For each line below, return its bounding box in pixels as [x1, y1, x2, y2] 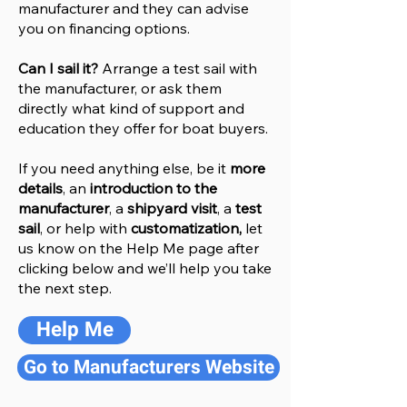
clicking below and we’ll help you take [18, 259, 272, 277]
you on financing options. [18, 19, 190, 37]
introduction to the [90, 179, 217, 197]
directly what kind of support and [18, 99, 244, 117]
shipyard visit [124, 199, 217, 217]
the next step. [18, 279, 112, 297]
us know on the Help [18, 239, 159, 257]
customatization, [131, 219, 245, 237]
